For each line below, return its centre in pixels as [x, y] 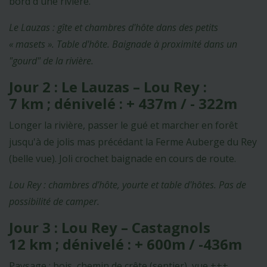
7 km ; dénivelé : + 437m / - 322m [123, 103]
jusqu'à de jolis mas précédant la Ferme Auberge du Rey [133, 142]
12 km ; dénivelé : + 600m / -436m [125, 244]
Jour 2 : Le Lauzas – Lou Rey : [108, 86]
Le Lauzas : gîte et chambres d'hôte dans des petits [114, 27]
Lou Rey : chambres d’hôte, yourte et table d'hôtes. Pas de [128, 184]
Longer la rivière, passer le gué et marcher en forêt [123, 125]
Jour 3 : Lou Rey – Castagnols [110, 227]
